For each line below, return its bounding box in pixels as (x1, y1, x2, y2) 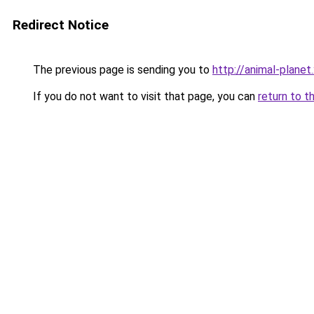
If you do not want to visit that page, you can (30, 90, 258, 103)
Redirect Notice (13, 17, 109, 33)
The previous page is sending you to (30, 63, 212, 76)
